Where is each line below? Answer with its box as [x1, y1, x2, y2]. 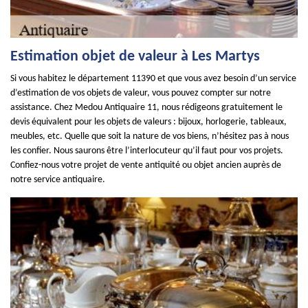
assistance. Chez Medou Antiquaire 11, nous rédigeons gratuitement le [10, 102, 283, 113]
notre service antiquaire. [10, 175, 105, 185]
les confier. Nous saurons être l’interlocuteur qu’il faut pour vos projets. [10, 146, 283, 156]
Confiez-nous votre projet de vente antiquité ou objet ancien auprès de [10, 160, 281, 170]
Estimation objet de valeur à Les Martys [10, 49, 260, 65]
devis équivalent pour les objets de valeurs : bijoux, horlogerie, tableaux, [10, 117, 287, 127]
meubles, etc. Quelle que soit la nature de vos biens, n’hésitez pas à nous [10, 131, 289, 142]
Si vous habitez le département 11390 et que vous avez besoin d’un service [10, 74, 296, 84]
